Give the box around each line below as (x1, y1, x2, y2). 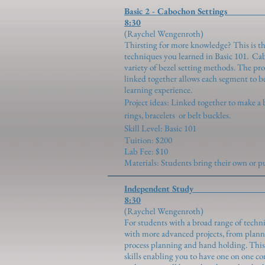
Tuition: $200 (124, 134, 172, 146)
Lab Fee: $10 (124, 146, 168, 157)
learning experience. (124, 84, 192, 95)
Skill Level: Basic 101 (124, 122, 196, 134)
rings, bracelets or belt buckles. (124, 109, 231, 121)
